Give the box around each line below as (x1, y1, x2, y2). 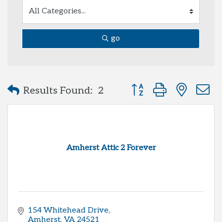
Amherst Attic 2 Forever (66, 143, 156, 153)
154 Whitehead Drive (28, 206, 109, 215)
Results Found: (23, 84, 93, 97)
